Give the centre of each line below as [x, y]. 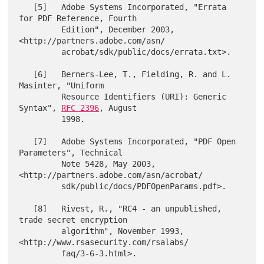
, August [118, 108]
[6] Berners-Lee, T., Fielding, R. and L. [26, 74]
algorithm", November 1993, [40, 231]
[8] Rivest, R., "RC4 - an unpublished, [26, 208]
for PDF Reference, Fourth [78, 18]
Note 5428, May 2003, [40, 164]
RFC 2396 [80, 108]
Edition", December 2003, [40, 29]
